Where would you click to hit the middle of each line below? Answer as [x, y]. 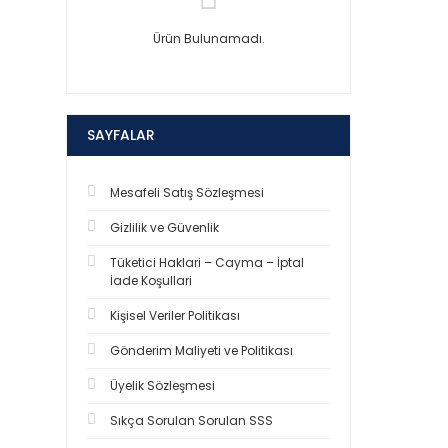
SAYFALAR [121, 135]
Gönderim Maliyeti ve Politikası [201, 350]
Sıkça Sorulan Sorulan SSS [191, 420]
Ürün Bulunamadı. [208, 38]
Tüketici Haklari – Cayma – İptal [207, 262]
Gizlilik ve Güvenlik [164, 227]
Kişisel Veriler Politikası [175, 315]
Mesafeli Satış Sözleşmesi [187, 192]
